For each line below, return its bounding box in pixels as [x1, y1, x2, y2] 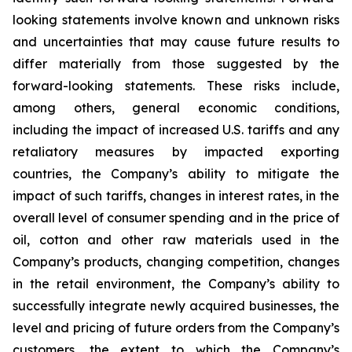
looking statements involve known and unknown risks [13, 12, 339, 27]
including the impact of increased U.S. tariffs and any [13, 122, 339, 137]
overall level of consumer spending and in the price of [13, 210, 339, 225]
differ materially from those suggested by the [13, 56, 339, 71]
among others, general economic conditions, [13, 100, 339, 115]
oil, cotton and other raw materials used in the [13, 232, 339, 247]
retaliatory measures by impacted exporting [13, 144, 339, 159]
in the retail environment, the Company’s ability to [13, 276, 339, 291]
